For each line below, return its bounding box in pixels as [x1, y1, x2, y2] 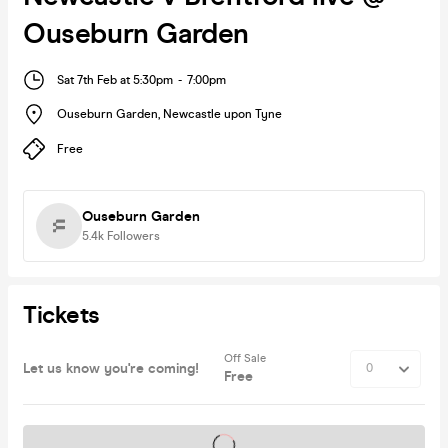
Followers [107, 228, 160, 243]
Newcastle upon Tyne [163, 107, 282, 122]
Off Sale [224, 351, 269, 365]
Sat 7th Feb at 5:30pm [57, 72, 173, 87]
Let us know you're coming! [23, 359, 199, 377]
